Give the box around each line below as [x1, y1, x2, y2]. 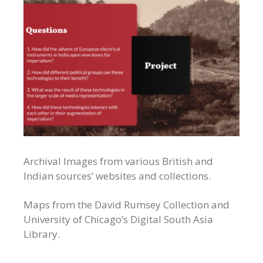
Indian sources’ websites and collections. [23, 169, 211, 183]
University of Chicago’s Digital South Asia [23, 213, 213, 227]
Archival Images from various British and [23, 154, 213, 168]
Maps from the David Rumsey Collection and [23, 198, 230, 212]
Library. [23, 227, 60, 241]
